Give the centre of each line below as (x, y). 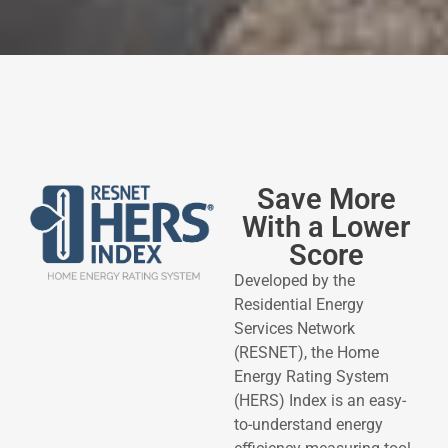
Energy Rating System (311, 377)
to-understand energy (308, 425)
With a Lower (326, 227)
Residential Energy (299, 305)
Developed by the (294, 281)
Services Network (294, 329)
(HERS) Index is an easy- (320, 401)
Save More (326, 199)
